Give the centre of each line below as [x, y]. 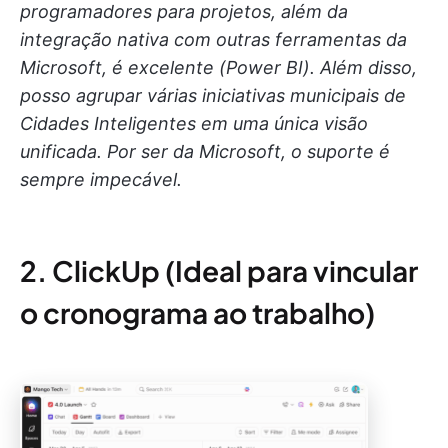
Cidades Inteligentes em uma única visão [194, 123]
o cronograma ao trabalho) [197, 312]
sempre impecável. [101, 179]
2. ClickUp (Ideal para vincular [219, 270]
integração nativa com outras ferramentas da [213, 39]
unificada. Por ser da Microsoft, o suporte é [205, 151]
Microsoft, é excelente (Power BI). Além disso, [218, 67]
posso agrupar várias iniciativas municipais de [213, 95]
